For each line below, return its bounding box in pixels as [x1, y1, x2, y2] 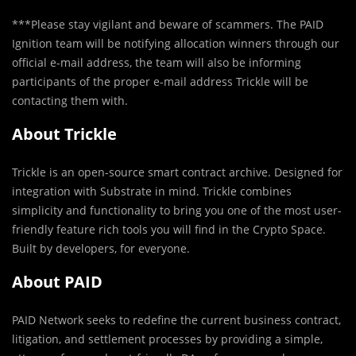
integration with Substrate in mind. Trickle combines [12, 184, 292, 199]
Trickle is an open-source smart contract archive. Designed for [12, 164, 342, 180]
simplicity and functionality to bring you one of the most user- [12, 203, 342, 219]
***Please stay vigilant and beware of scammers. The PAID [12, 17, 323, 33]
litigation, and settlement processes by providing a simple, [12, 331, 323, 347]
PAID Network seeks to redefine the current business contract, [12, 312, 341, 328]
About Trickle [12, 123, 117, 145]
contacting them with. [12, 93, 128, 109]
